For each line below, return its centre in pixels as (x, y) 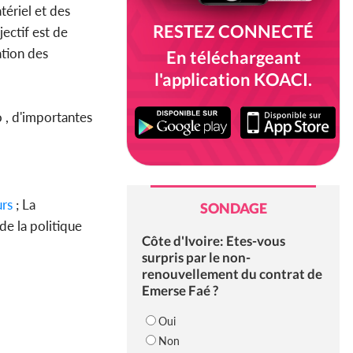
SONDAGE (233, 208)
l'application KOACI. (233, 79)
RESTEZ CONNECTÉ (233, 31)
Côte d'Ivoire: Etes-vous (213, 241)
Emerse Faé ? (180, 291)
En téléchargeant (233, 57)
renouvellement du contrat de (232, 274)
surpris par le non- (196, 258)
